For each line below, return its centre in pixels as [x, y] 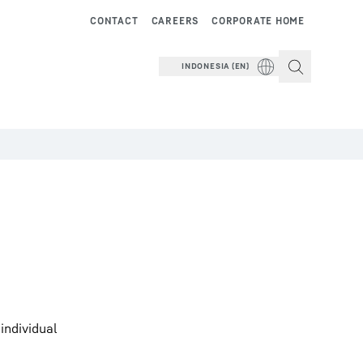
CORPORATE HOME [258, 21]
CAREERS [175, 21]
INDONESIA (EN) [216, 66]
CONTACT [114, 21]
